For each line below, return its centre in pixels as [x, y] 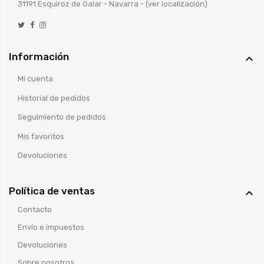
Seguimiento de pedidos [62, 117]
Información [39, 56]
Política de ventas [52, 191]
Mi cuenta [35, 79]
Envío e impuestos [51, 227]
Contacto [35, 210]
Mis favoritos [41, 136]
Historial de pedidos [54, 98]
